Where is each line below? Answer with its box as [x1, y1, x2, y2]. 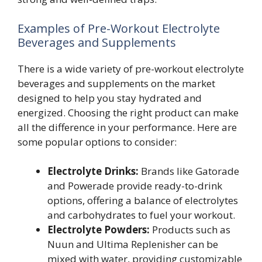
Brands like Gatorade [139, 164, 239, 178]
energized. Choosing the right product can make [18, 105, 239, 119]
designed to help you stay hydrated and [18, 91, 202, 105]
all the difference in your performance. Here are [18, 120, 237, 134]
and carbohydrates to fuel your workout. [47, 208, 235, 222]
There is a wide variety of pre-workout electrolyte [18, 61, 244, 75]
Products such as [150, 223, 230, 236]
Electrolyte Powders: [47, 223, 150, 236]
